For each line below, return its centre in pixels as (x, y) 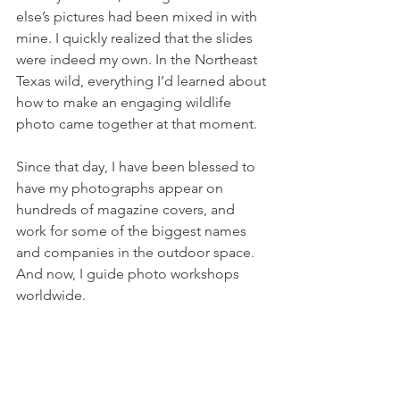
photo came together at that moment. (137, 123)
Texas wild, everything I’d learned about (143, 80)
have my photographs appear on (121, 187)
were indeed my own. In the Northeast (138, 59)
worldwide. (51, 295)
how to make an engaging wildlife (125, 102)
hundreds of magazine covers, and (127, 209)
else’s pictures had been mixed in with (138, 16)
